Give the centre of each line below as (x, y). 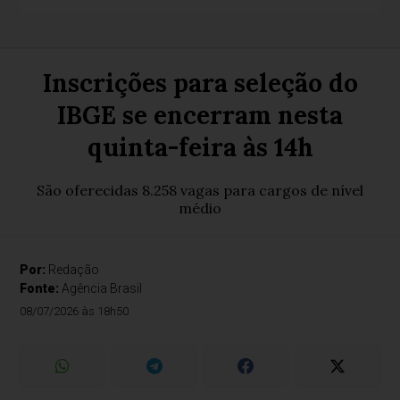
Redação (74, 270)
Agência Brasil (102, 288)
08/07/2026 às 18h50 (75, 311)
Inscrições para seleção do (200, 83)
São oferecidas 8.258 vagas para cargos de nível (200, 190)
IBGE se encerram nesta (200, 115)
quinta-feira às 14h (200, 147)
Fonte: (41, 288)
